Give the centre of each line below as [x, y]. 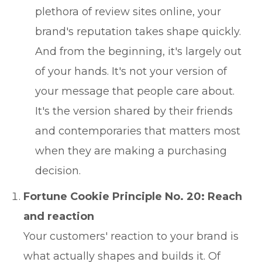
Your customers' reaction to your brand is [131, 236]
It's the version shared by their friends [134, 111]
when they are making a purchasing [131, 151]
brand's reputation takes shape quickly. [138, 32]
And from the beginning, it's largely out [138, 51]
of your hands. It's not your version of [131, 71]
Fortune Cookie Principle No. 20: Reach [133, 196]
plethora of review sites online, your [128, 12]
